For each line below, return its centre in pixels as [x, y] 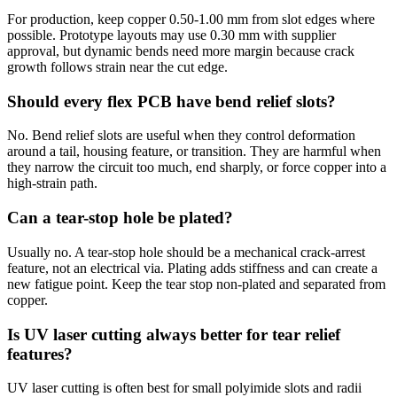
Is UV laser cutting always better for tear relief [174, 334]
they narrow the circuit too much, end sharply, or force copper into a [197, 167]
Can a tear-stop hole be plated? [120, 218]
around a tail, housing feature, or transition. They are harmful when [194, 152]
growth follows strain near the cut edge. [117, 67]
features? [40, 354]
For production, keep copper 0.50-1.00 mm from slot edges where [191, 19]
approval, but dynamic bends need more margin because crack [181, 51]
